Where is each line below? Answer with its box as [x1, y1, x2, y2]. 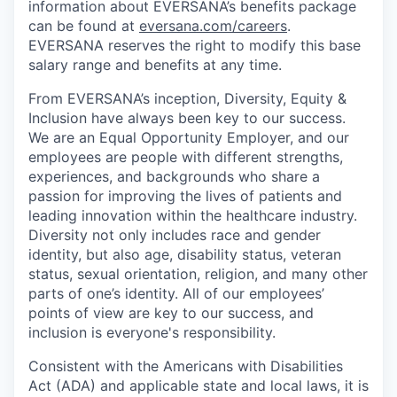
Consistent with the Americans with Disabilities [28, 357, 343, 376]
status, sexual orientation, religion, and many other [28, 265, 368, 284]
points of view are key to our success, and [28, 304, 314, 323]
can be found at [28, 17, 139, 35]
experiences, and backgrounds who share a [28, 167, 320, 186]
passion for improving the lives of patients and [28, 187, 342, 206]
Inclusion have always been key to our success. [28, 109, 346, 128]
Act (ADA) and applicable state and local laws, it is [28, 377, 369, 395]
